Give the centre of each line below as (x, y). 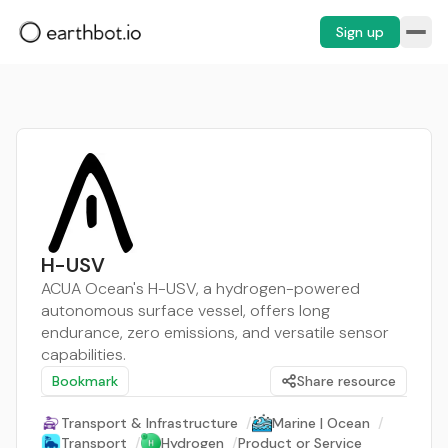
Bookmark (85, 381)
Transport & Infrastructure (149, 423)
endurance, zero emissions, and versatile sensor (215, 332)
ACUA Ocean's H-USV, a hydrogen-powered (200, 288)
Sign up (360, 32)
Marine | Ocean (321, 423)
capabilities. (83, 354)
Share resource (346, 381)
